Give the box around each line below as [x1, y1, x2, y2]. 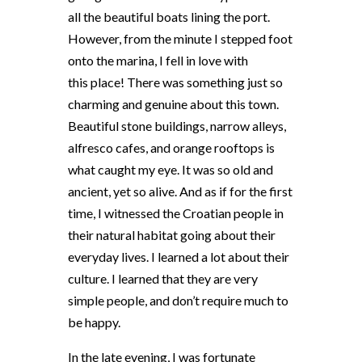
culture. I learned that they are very [68, 271, 258, 287]
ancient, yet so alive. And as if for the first [68, 183, 293, 200]
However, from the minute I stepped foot [68, 31, 293, 47]
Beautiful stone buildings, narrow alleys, [68, 118, 286, 134]
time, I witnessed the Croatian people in [68, 205, 284, 221]
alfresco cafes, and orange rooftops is [68, 140, 275, 156]
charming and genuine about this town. [68, 96, 279, 112]
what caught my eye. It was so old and [68, 162, 273, 178]
